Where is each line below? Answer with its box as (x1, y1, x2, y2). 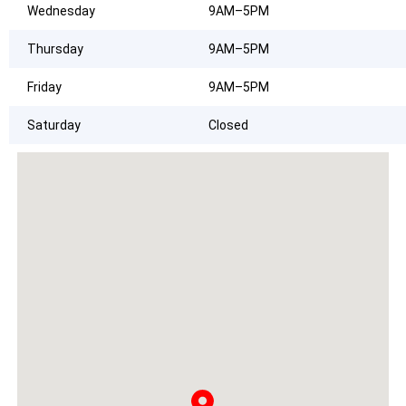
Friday (27, 80, 62, 95)
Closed (208, 118, 248, 133)
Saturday (27, 118, 81, 133)
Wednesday (27, 4, 95, 19)
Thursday (27, 42, 83, 57)
